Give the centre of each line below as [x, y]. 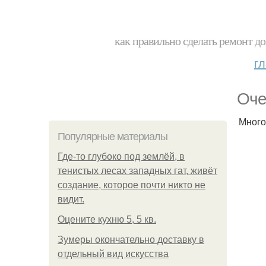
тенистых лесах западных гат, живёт [137, 171]
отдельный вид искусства [113, 254]
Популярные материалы [113, 137]
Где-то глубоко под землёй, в [121, 156]
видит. [71, 199]
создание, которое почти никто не [132, 185]
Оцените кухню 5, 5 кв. [107, 219]
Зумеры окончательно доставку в [131, 240]
